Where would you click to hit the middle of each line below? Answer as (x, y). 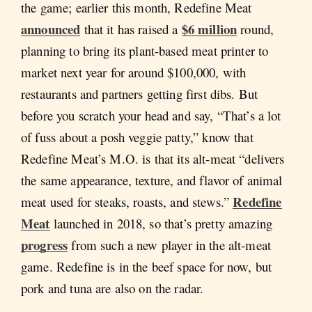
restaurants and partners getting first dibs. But (140, 94)
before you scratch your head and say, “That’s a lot (151, 116)
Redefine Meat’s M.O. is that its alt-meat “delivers (153, 159)
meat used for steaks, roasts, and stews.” (127, 202)
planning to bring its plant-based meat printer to (145, 51)
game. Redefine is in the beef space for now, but (147, 267)
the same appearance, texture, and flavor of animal (152, 180)
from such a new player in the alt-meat (170, 245)
